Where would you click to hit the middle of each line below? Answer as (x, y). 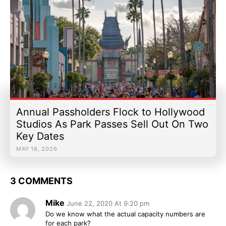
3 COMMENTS (41, 181)
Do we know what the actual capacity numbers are (125, 214)
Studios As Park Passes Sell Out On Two (112, 124)
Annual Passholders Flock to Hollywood (110, 112)
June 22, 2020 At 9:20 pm (108, 203)
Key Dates (40, 136)
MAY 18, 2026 (37, 149)
